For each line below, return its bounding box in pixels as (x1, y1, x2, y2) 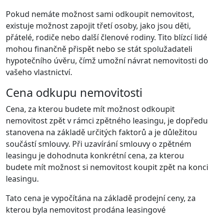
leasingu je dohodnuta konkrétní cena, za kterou (6, 150, 184, 161)
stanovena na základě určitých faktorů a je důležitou (6, 127, 197, 138)
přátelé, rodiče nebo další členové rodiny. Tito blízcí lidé (6, 32, 207, 43)
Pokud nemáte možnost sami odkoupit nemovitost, (6, 9, 194, 20)
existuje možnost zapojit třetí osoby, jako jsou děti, (6, 20, 191, 31)
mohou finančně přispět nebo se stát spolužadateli (6, 44, 192, 55)
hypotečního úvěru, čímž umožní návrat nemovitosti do (6, 55, 208, 66)
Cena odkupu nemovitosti (6, 85, 142, 101)
